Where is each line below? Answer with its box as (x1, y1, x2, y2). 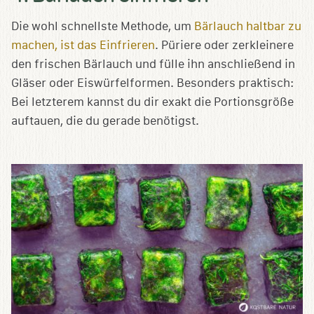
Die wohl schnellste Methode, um (11, 19, 194, 33)
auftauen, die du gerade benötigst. (11, 114, 199, 128)
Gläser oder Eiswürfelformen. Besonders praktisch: (11, 76, 294, 90)
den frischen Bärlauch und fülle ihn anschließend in (11, 57, 295, 71)
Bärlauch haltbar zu (194, 19, 301, 33)
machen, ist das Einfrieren (11, 38, 155, 52)
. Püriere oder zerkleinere (155, 38, 294, 52)
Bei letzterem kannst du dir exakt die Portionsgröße (11, 95, 294, 109)
